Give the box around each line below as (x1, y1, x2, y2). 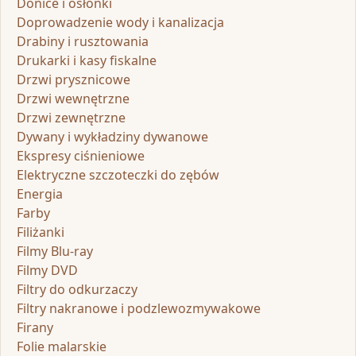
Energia (17, 184, 63, 203)
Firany (17, 318, 53, 336)
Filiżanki (17, 222, 64, 241)
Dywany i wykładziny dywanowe (17, 127, 208, 145)
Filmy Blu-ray (17, 242, 93, 260)
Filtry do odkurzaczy (17, 280, 137, 298)
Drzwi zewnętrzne (17, 108, 126, 126)
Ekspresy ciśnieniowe (17, 146, 145, 164)
